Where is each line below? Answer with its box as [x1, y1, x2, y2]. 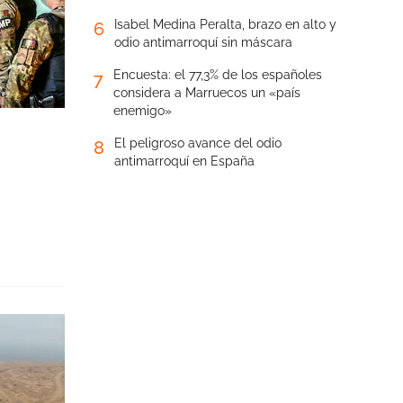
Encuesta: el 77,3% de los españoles [113, 67, 322, 82]
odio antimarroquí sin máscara [114, 35, 292, 49]
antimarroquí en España [114, 154, 255, 168]
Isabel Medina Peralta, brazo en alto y [114, 17, 336, 31]
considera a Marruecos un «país [113, 85, 300, 100]
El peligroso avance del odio [114, 136, 282, 150]
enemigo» [113, 103, 172, 118]
